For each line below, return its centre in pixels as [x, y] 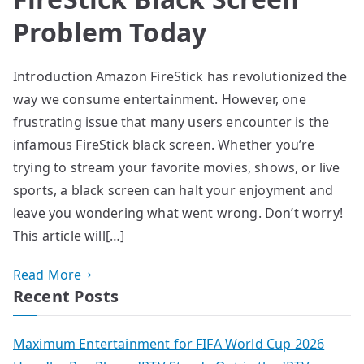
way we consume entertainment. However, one [160, 100]
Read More [48, 275]
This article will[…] [69, 236]
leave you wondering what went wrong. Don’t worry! [178, 213]
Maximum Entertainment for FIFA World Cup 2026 [169, 344]
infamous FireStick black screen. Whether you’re [164, 145]
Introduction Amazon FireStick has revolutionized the [180, 77]
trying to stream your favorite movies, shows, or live [177, 168]
